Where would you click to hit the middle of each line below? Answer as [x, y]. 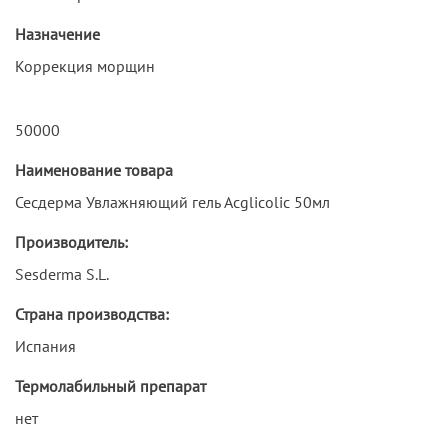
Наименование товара [94, 169]
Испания [45, 345]
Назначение [57, 33]
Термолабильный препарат [110, 385]
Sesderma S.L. [62, 273]
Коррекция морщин [85, 65]
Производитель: [71, 241]
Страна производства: [92, 313]
